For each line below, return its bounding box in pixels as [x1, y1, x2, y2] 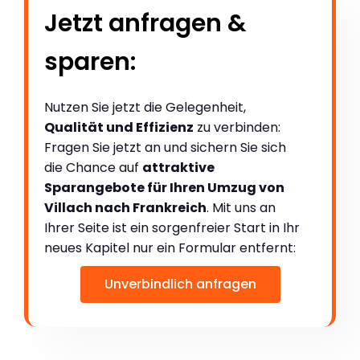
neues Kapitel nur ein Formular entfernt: [44, 238, 296, 257]
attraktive [142, 157, 215, 177]
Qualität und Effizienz [44, 117, 194, 137]
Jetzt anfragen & [44, 6, 247, 40]
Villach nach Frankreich [44, 198, 207, 217]
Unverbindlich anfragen [104, 274, 256, 293]
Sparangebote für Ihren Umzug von [44, 178, 284, 197]
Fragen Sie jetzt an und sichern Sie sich [44, 137, 286, 157]
